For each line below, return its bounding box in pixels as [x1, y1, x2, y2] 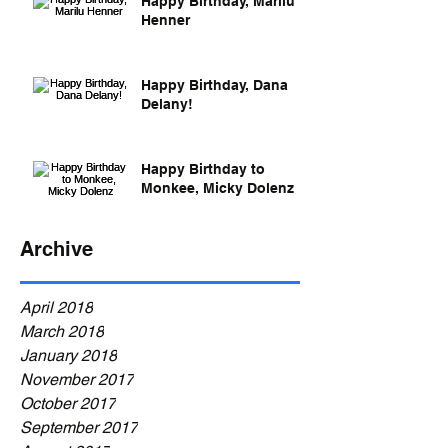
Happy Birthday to [141, 161, 265, 177]
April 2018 [20, 298, 93, 317]
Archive [20, 237, 93, 261]
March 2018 [20, 322, 104, 341]
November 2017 [20, 370, 134, 389]
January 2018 [20, 346, 117, 365]
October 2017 [20, 394, 116, 413]
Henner [141, 12, 190, 28]
